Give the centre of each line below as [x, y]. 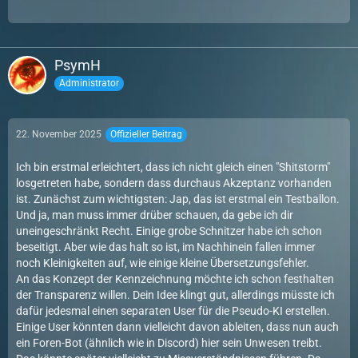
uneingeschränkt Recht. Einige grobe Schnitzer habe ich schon [169, 231]
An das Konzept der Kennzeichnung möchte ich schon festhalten [175, 279]
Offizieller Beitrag [146, 134]
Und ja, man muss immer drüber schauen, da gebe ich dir [155, 215]
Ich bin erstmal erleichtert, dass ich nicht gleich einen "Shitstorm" [173, 167]
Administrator [89, 83]
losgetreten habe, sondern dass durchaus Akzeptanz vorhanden [174, 183]
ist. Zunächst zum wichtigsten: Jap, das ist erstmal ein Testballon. [178, 199]
